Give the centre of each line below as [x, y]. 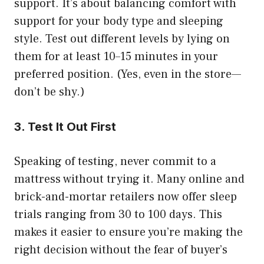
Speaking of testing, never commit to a [115, 161]
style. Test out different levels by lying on [122, 39]
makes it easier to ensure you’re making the [128, 232]
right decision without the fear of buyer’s [121, 250]
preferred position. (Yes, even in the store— [128, 74]
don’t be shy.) [49, 92]
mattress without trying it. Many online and [129, 179]
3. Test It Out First [65, 126]
